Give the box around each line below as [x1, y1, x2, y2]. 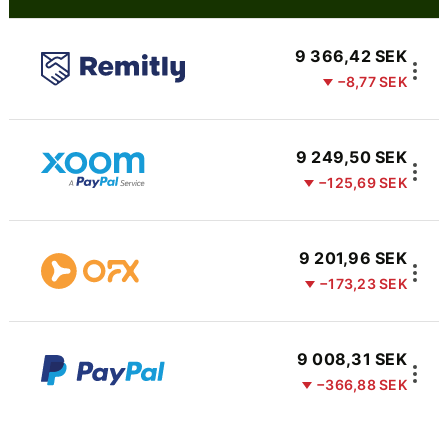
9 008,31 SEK [296, 349, 407, 369]
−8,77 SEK [336, 73, 407, 90]
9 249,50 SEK [295, 147, 407, 167]
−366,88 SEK [316, 376, 407, 393]
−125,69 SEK [318, 174, 407, 191]
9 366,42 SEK [294, 46, 407, 66]
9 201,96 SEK [298, 248, 407, 268]
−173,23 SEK [319, 275, 407, 292]
